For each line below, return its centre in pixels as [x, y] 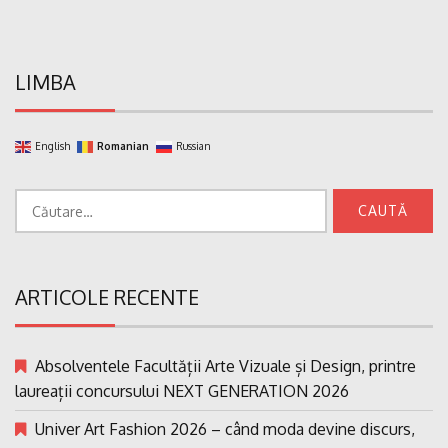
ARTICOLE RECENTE [107, 297]
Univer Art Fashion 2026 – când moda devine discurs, [225, 429]
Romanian [123, 146]
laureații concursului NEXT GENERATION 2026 [182, 391]
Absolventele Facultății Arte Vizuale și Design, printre [225, 366]
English [52, 146]
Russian [193, 146]
